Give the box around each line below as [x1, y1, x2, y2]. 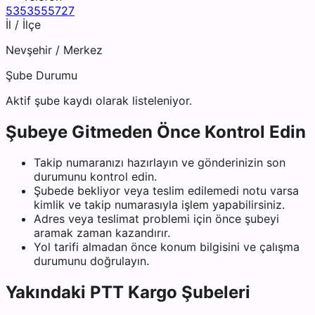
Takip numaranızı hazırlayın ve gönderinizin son [34, 155, 285, 170]
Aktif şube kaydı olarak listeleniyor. [6, 93, 192, 108]
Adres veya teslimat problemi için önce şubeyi [34, 212, 279, 226]
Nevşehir [6, 42, 52, 57]
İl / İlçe [6, 17, 41, 32]
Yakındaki [6, 282, 90, 303]
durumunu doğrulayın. [34, 254, 149, 269]
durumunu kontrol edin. [34, 169, 157, 184]
